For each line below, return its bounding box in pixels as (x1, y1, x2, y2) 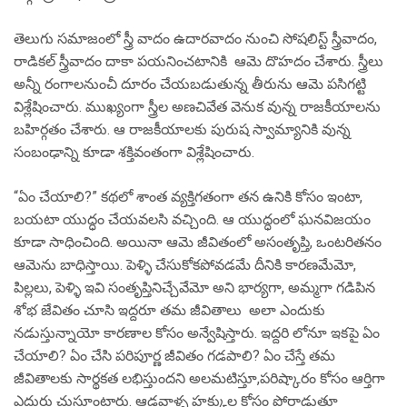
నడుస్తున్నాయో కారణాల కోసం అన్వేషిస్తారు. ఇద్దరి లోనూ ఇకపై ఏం (14, 324, 380, 342)
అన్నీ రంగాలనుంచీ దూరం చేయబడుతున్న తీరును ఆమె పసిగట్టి (14, 75, 366, 93)
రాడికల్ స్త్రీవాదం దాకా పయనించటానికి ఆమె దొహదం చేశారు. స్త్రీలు (14, 53, 383, 70)
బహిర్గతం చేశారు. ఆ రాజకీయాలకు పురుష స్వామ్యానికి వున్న (14, 121, 351, 138)
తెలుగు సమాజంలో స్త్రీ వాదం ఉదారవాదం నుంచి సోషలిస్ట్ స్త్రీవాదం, (14, 30, 377, 47)
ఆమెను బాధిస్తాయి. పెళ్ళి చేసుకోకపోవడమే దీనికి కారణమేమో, (14, 256, 356, 273)
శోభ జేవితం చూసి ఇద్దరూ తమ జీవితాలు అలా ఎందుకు (14, 302, 325, 319)
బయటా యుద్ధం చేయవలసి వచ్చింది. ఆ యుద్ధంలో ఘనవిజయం (14, 211, 371, 228)
